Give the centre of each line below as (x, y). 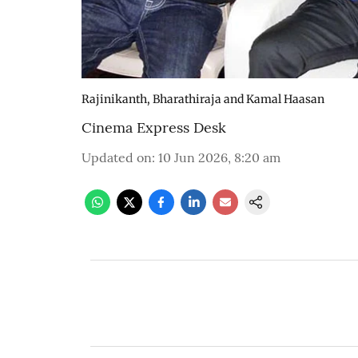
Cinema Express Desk (154, 127)
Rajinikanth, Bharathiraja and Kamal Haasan (203, 99)
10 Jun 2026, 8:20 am (219, 157)
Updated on (117, 157)
